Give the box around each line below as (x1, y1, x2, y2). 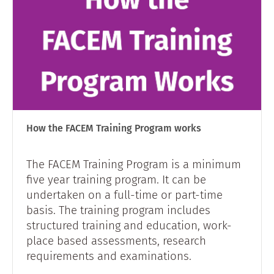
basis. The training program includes (26, 203, 210, 218)
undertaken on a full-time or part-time (26, 188, 223, 202)
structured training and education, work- (26, 218, 232, 233)
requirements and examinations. (26, 249, 191, 264)
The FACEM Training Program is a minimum (26, 157, 241, 172)
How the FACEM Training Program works (26, 122, 201, 134)
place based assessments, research (26, 234, 206, 248)
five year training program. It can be (26, 172, 206, 187)
